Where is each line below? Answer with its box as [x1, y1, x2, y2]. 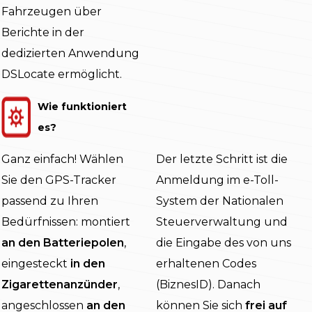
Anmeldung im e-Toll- [156, 173, 279, 187]
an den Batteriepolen [1, 236, 124, 250]
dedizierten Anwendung [1, 47, 139, 61]
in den [70, 257, 105, 271]
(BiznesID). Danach [156, 278, 260, 292]
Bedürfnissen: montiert [1, 215, 130, 229]
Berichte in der [1, 26, 84, 40]
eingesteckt [1, 257, 70, 271]
